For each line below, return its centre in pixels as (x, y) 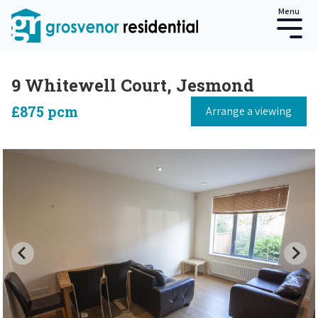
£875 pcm (45, 111)
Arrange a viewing (249, 111)
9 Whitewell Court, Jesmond (133, 85)
